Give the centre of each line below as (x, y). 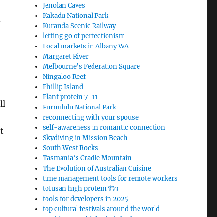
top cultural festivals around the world (101, 209)
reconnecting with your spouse (91, 117)
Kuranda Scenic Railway (79, 26)
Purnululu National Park (80, 107)
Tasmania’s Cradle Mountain (87, 158)
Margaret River (66, 56)
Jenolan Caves (64, 6)
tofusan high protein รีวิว (81, 189)
